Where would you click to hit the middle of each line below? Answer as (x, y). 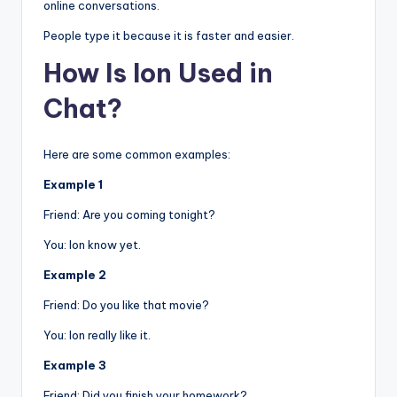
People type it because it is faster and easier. (169, 36)
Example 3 (75, 366)
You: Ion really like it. (97, 335)
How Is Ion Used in (158, 74)
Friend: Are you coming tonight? (129, 215)
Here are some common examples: (137, 155)
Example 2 (75, 275)
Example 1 (73, 185)
